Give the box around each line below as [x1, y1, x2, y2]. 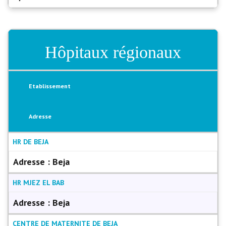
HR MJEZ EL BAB [13, 178, 64, 187]
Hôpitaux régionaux [45, 43, 181, 62]
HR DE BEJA [13, 137, 48, 146]
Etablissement [29, 82, 71, 90]
